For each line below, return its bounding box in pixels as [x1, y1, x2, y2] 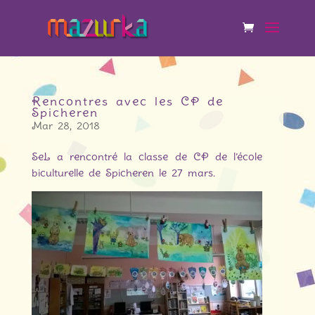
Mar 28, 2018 [31, 120, 100, 132]
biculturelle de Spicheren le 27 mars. [31, 167, 215, 179]
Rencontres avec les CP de [31, 94, 224, 108]
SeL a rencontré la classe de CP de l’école [31, 150, 263, 163]
